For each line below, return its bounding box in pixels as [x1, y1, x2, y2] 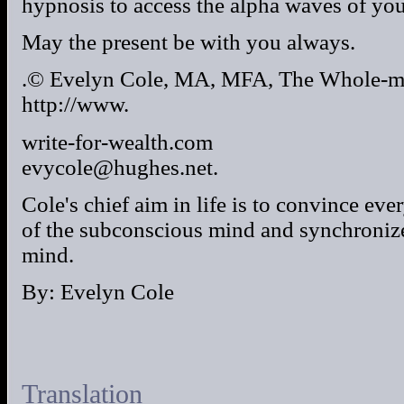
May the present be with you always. [22, 30, 355, 55]
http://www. [22, 92, 129, 117]
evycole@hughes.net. [22, 154, 218, 179]
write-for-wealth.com [22, 129, 213, 154]
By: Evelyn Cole [22, 280, 174, 305]
